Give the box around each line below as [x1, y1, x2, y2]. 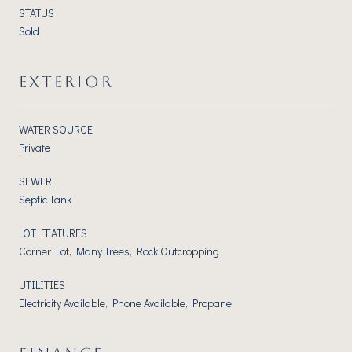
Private [19, 139, 50, 155]
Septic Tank [19, 191, 71, 207]
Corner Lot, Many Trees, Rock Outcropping [19, 243, 219, 258]
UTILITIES [19, 277, 65, 292]
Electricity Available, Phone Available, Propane [19, 295, 232, 310]
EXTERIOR [19, 71, 114, 91]
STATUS [19, 5, 54, 20]
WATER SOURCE [19, 121, 93, 137]
